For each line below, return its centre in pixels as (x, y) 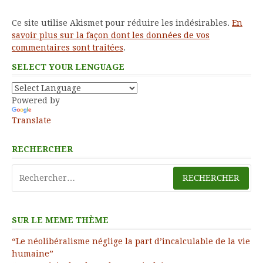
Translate (31, 120)
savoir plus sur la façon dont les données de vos (111, 35)
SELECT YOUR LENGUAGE (68, 67)
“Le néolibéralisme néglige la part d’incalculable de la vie (131, 241)
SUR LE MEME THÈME (60, 220)
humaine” (33, 253)
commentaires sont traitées (68, 48)
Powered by (36, 100)
